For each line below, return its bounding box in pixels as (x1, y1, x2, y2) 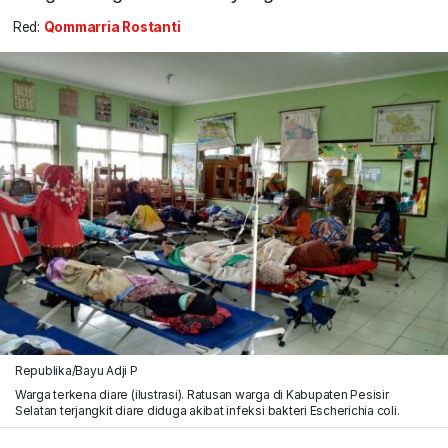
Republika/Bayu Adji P (14, 362, 138, 378)
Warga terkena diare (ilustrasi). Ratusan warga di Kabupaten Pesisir (14, 386, 389, 402)
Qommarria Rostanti (43, 19, 181, 36)
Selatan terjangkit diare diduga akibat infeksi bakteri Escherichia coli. (14, 402, 400, 418)
